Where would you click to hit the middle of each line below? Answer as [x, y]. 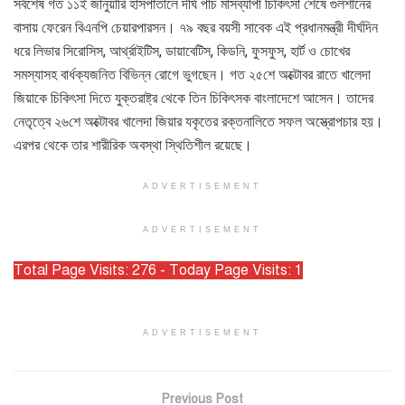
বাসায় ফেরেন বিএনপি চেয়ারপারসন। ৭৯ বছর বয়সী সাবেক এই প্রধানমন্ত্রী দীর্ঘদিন [196, 27]
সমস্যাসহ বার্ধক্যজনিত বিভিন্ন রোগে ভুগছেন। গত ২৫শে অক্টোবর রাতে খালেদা [192, 74]
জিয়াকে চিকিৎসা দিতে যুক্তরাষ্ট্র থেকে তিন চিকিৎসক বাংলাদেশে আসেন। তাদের [193, 98]
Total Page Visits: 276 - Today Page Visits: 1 [158, 270]
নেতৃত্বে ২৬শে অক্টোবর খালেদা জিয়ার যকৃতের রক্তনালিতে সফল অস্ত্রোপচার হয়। [198, 121]
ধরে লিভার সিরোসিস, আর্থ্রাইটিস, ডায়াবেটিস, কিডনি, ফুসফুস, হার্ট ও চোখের [182, 51]
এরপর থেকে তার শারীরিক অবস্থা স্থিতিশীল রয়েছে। [133, 145]
